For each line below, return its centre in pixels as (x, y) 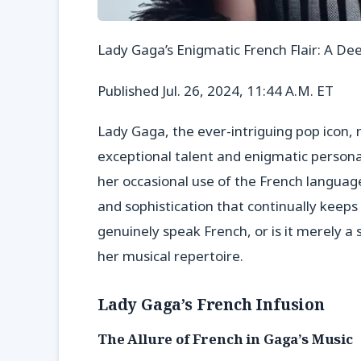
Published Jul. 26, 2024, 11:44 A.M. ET (216, 90)
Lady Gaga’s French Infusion (211, 304)
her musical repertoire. (170, 256)
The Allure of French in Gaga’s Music (225, 338)
